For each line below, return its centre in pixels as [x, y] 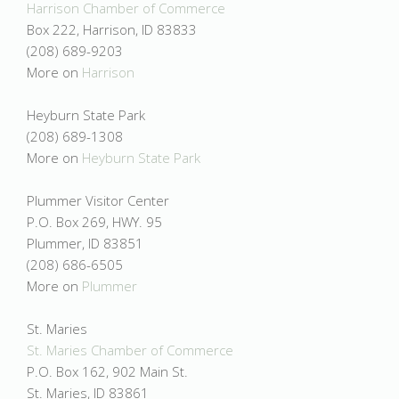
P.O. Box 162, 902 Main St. [107, 371]
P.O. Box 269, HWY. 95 [94, 222]
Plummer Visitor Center [98, 200]
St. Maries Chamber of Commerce [130, 350]
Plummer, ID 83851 [85, 243]
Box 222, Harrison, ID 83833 [112, 29]
